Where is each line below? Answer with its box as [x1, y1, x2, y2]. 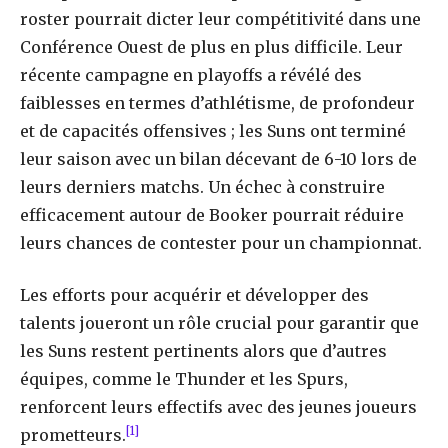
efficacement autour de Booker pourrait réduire [20, 204, 404, 225]
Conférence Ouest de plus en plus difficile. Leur [20, 36, 403, 57]
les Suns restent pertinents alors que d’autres [20, 341, 387, 362]
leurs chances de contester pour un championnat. [20, 232, 422, 253]
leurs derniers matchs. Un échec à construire [20, 176, 385, 197]
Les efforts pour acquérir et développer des [20, 285, 369, 306]
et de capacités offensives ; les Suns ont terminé [20, 120, 406, 141]
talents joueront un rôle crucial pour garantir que [20, 313, 419, 334]
